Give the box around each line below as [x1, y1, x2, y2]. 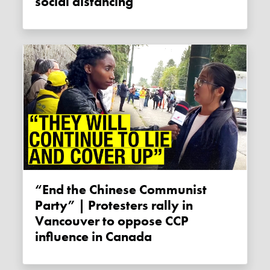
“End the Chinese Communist [35, 181, 49, 198]
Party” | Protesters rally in [35, 196, 193, 214]
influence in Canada [35, 228, 152, 245]
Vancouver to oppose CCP [35, 212, 189, 230]
